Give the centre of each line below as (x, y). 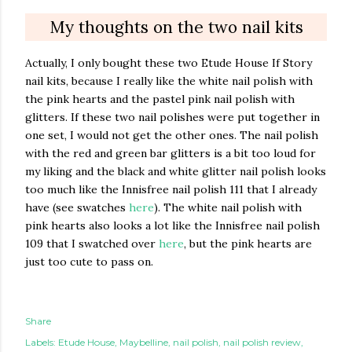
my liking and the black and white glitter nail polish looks (176, 172)
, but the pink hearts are (248, 244)
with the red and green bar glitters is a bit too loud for (170, 154)
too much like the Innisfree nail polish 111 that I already (171, 190)
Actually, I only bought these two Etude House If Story (169, 63)
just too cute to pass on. (89, 262)
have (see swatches (77, 208)
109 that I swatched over (92, 244)
